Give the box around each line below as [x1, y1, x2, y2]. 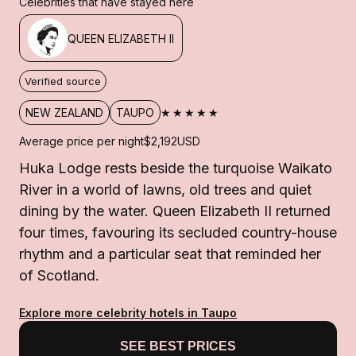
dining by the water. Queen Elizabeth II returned [19, 203, 331, 220]
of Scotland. [19, 267, 99, 284]
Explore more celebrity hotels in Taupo [19, 306, 237, 320]
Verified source [25, 75, 101, 88]
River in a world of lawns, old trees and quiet [19, 181, 311, 199]
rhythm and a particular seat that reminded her [19, 246, 321, 263]
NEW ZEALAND [25, 106, 103, 120]
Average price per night [19, 134, 144, 149]
